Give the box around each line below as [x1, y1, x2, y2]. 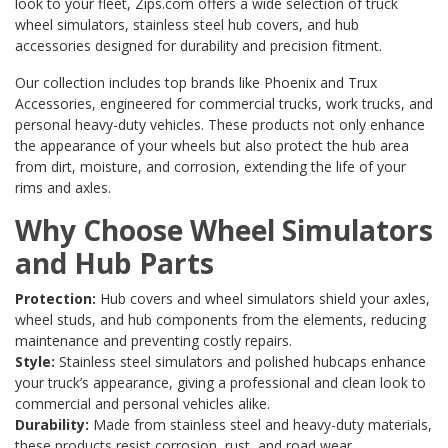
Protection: [15, 289, 96, 309]
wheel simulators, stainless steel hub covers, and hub [15, 15, 359, 35]
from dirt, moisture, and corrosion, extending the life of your [15, 157, 406, 177]
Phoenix [264, 73, 320, 93]
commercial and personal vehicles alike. [15, 394, 270, 414]
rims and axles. [15, 178, 111, 198]
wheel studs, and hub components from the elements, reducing [15, 310, 426, 330]
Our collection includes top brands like [15, 73, 264, 93]
